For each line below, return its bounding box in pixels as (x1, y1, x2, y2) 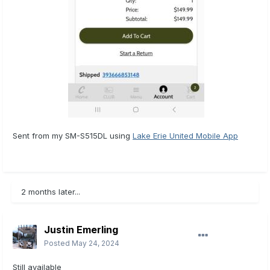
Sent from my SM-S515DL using (13, 131, 133, 141)
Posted (44, 239, 72, 248)
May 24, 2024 (72, 239, 119, 248)
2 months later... (21, 187, 80, 197)
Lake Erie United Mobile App (133, 131, 238, 141)
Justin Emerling (44, 224, 118, 236)
